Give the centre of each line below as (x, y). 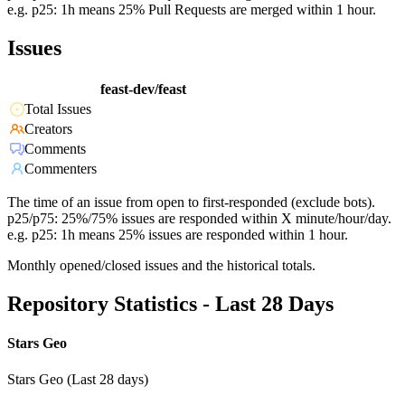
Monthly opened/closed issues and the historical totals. (161, 266)
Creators (48, 129)
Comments (55, 149)
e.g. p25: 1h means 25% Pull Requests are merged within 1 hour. (192, 10)
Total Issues (58, 109)
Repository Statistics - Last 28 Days (170, 304)
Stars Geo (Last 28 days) (78, 379)
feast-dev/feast (143, 89)
